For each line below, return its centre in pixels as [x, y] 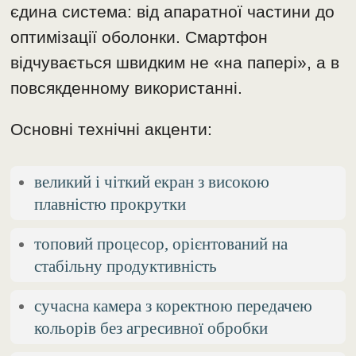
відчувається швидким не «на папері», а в [175, 62]
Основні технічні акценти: [112, 129]
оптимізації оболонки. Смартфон [139, 37]
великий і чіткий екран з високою [152, 181]
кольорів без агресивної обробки [151, 327]
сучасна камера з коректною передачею [174, 305]
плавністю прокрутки [110, 203]
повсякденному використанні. [127, 87]
